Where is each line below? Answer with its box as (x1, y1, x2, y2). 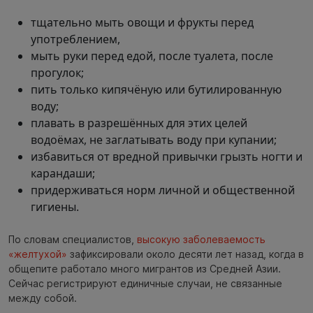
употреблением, (31, 31, 120, 47)
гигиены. (31, 199, 79, 214)
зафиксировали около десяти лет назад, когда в (67, 247, 304, 260)
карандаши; (31, 166, 95, 181)
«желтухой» (8, 247, 67, 260)
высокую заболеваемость (137, 233, 265, 245)
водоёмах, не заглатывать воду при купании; (31, 132, 277, 147)
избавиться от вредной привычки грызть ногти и (31, 149, 303, 164)
